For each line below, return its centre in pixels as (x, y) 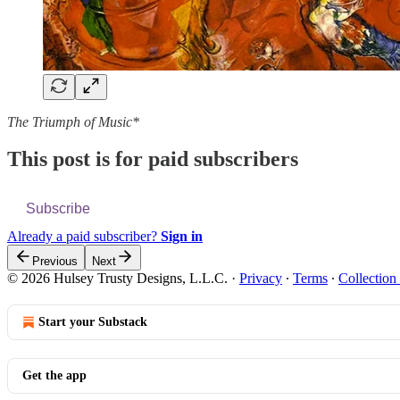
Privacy (261, 279)
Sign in (182, 237)
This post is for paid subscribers (153, 159)
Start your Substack (93, 322)
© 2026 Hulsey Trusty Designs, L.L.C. (117, 279)
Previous (55, 262)
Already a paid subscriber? (84, 237)
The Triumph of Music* (73, 121)
